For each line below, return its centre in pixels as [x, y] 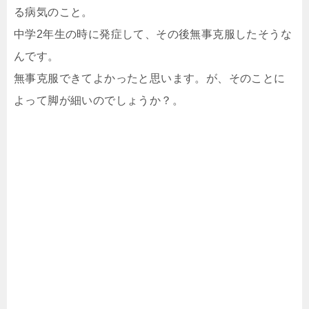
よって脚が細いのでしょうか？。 [99, 101]
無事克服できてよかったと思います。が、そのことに [150, 79]
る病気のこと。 [53, 12]
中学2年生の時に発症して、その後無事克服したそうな [153, 34]
